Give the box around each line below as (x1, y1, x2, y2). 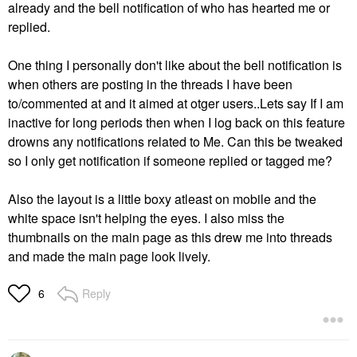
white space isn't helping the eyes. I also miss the (8, 208, 284, 227)
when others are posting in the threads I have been (8, 74, 292, 93)
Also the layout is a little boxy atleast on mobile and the (8, 189, 316, 208)
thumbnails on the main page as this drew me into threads (8, 227, 332, 246)
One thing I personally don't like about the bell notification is (8, 55, 342, 74)
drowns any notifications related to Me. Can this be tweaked (8, 131, 343, 151)
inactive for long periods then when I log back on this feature (8, 112, 345, 131)
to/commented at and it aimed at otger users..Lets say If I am (8, 93, 343, 112)
